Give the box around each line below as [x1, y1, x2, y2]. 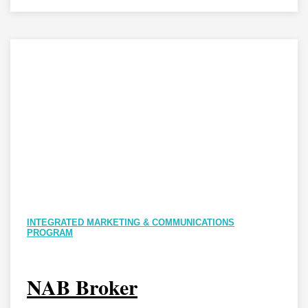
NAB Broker [27, 272, 137, 302]
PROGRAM [27, 227, 73, 238]
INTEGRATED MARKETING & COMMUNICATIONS [27, 217, 234, 228]
